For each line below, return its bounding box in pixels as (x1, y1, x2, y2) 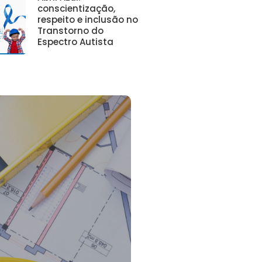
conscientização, (37, 2, 116, 15)
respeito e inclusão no (37, 13, 139, 26)
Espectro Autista (37, 36, 114, 49)
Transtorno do (37, 25, 104, 37)
